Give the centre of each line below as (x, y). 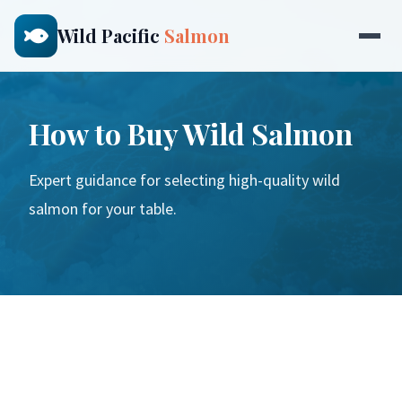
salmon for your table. (103, 209)
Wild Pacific (111, 35)
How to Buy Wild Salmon (191, 133)
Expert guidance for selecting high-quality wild (184, 180)
